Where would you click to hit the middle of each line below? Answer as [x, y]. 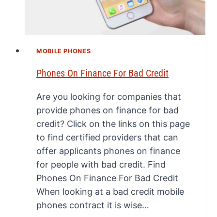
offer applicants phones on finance [108, 151]
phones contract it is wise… [93, 205]
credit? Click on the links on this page [113, 124]
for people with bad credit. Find [101, 164]
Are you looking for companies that [109, 96]
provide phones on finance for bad [108, 110]
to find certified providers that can [107, 137]
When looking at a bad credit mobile [110, 191]
